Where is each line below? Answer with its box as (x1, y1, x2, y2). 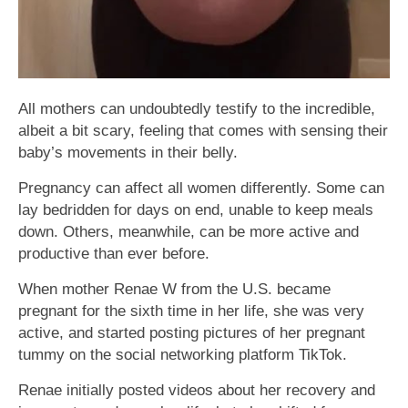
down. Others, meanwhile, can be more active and (18, 222, 359, 241)
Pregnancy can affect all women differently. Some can (18, 178, 384, 198)
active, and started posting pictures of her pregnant (18, 323, 365, 342)
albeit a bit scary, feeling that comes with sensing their (18, 121, 388, 140)
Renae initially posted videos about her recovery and (18, 381, 375, 400)
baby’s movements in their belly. (18, 143, 238, 162)
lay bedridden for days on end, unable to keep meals (18, 200, 373, 219)
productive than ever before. (18, 244, 209, 263)
